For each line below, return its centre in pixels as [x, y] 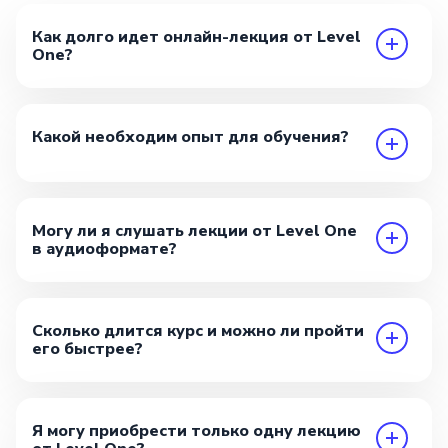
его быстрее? [87, 349]
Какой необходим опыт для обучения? [190, 137]
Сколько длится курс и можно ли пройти [198, 331]
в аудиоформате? [104, 249]
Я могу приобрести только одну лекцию [196, 431]
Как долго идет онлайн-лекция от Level [196, 37]
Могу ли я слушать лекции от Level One [194, 231]
